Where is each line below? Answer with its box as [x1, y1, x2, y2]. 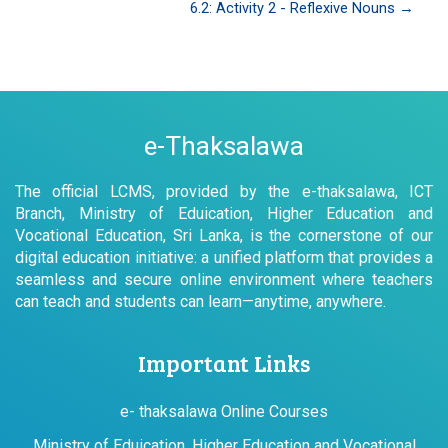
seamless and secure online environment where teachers [15, 269, 433, 289]
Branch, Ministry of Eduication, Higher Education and [15, 203, 433, 223]
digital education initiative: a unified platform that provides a [15, 247, 433, 267]
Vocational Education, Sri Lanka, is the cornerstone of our [15, 225, 433, 245]
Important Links [138, 346, 310, 378]
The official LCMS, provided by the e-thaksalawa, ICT [15, 181, 433, 201]
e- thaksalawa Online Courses [120, 401, 328, 421]
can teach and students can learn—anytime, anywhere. [15, 291, 386, 311]
